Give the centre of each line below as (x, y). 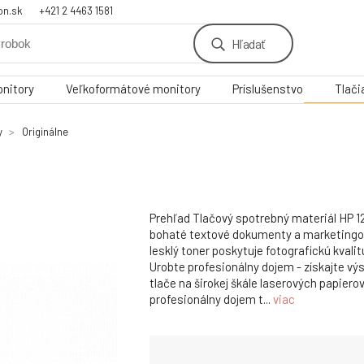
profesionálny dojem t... (211, 299)
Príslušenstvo (268, 89)
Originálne (45, 132)
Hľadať (248, 43)
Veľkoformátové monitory (133, 89)
